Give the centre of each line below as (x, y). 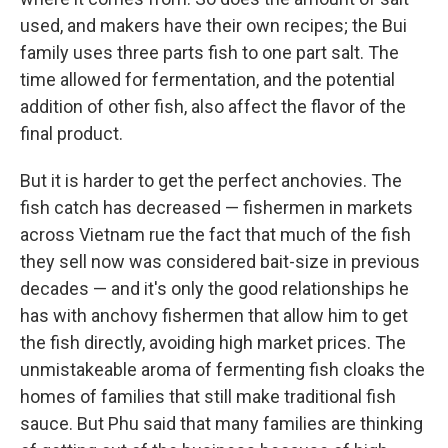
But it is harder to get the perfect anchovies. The (211, 180)
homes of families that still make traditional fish (208, 396)
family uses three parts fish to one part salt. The (209, 52)
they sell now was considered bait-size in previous (220, 261)
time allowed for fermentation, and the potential (207, 79)
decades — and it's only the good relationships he (214, 288)
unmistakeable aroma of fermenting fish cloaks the (222, 369)
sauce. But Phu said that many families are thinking (221, 423)
